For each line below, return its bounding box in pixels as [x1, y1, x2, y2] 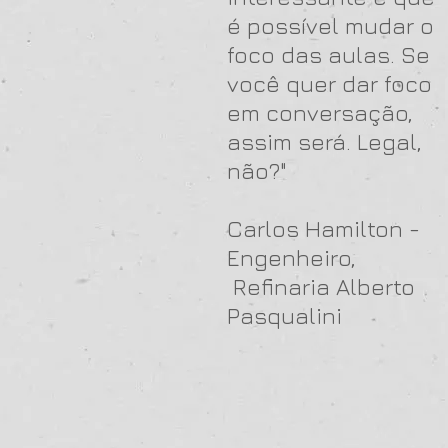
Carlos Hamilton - [227, 215, 420, 242]
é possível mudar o [227, 12, 434, 39]
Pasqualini [227, 302, 342, 329]
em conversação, [227, 99, 413, 126]
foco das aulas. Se [227, 41, 430, 68]
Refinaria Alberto [227, 273, 415, 300]
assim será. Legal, [227, 128, 422, 155]
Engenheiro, [227, 244, 356, 271]
